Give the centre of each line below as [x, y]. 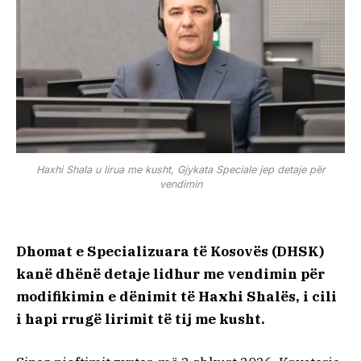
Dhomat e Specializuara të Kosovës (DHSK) [170, 251]
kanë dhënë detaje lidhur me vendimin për [170, 274]
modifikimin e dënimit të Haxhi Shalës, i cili [176, 296]
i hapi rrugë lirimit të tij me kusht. [141, 319]
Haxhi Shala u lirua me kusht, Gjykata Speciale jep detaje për [180, 169]
